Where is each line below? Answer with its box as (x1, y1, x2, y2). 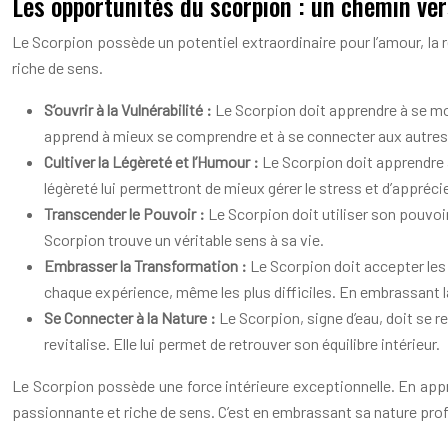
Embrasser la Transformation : (44, 256, 250, 275)
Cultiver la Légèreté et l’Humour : (44, 152, 262, 171)
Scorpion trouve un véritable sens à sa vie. (44, 230, 324, 249)
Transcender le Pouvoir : (44, 204, 208, 223)
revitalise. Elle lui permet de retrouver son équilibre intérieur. (44, 334, 440, 353)
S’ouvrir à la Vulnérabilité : (44, 100, 215, 119)
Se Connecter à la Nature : (44, 308, 219, 327)
